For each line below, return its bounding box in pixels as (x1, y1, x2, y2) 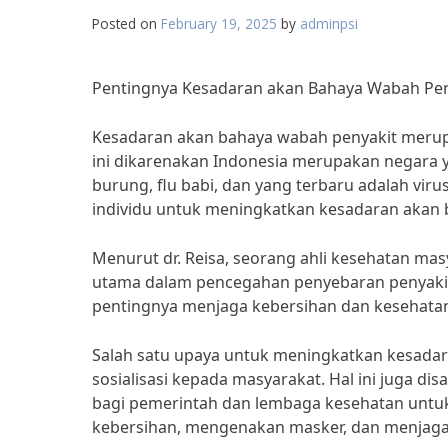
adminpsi (300, 14, 358, 33)
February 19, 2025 (161, 14, 277, 33)
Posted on (92, 14, 161, 33)
